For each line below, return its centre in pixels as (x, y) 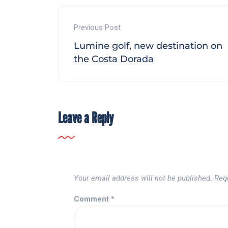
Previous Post (97, 28)
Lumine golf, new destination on (148, 46)
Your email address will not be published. (143, 178)
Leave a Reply (86, 118)
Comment (92, 199)
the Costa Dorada (114, 59)
